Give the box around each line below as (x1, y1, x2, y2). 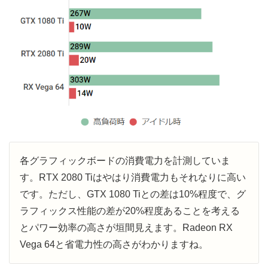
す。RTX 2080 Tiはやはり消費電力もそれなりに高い (20, 172, 246, 183)
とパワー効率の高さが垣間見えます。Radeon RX (20, 223, 233, 233)
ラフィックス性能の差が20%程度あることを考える (20, 206, 240, 217)
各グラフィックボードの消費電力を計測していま (20, 156, 230, 166)
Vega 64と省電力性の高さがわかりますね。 (20, 239, 208, 250)
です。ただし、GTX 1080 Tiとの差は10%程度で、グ (20, 189, 246, 200)
